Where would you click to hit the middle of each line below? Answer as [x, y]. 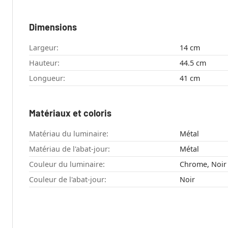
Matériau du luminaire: [69, 133]
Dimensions [53, 27]
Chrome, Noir [203, 164]
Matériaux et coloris [70, 113]
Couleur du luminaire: [67, 164]
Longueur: [47, 78]
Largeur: [44, 47]
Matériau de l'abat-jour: [69, 149]
